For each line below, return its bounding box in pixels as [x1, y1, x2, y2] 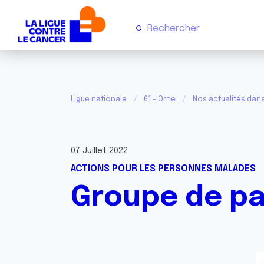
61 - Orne [144, 96, 176, 103]
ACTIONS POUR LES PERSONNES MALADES [71, 164, 256, 174]
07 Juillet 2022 [71, 147, 128, 155]
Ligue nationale [71, 96, 127, 103]
